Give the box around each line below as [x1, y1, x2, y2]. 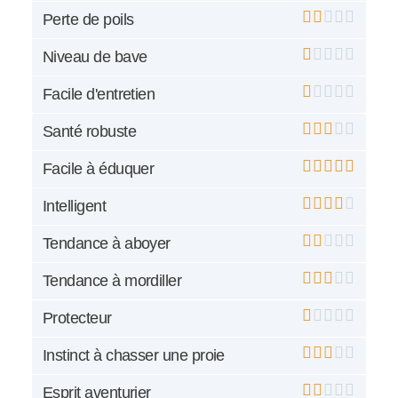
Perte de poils [43, 11, 134, 29]
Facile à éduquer [43, 160, 155, 179]
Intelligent [43, 197, 107, 216]
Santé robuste [43, 123, 136, 141]
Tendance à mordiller [43, 272, 182, 291]
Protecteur [43, 309, 112, 328]
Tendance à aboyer [43, 235, 171, 253]
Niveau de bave [43, 48, 147, 67]
